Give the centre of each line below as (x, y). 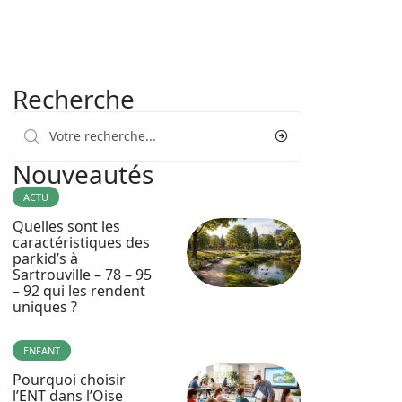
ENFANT (42, 350)
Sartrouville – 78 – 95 (82, 275)
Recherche (74, 99)
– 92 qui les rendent (79, 291)
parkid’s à (45, 258)
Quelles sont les (66, 226)
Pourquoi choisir (69, 380)
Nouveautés (83, 174)
